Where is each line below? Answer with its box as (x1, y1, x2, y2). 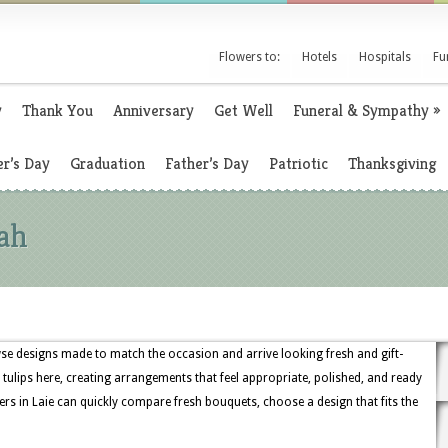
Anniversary (113, 100, 194, 121)
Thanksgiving (348, 153, 436, 174)
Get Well (214, 100, 273, 121)
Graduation (70, 153, 145, 174)
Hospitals (359, 50, 411, 64)
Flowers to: (219, 50, 280, 64)
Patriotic (269, 153, 328, 174)
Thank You (22, 100, 93, 121)
